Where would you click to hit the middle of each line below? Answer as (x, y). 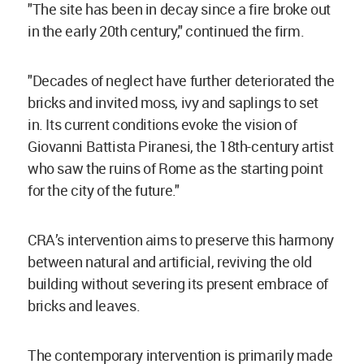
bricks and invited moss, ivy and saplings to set (173, 102)
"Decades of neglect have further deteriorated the (181, 80)
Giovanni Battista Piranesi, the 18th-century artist (181, 146)
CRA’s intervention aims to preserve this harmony (181, 240)
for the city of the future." (104, 190)
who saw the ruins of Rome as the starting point (175, 168)
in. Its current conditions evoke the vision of (162, 124)
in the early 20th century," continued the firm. (167, 31)
